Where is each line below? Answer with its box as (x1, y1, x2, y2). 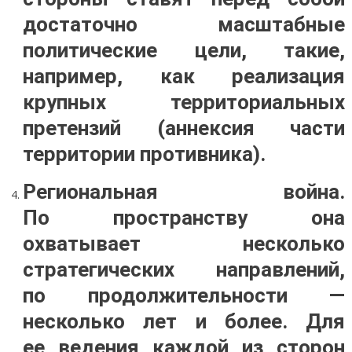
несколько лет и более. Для (22, 310, 346, 333)
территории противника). (22, 142, 266, 166)
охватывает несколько (22, 232, 346, 255)
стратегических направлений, (22, 258, 346, 281)
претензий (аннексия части (22, 116, 346, 140)
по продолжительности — (22, 284, 346, 307)
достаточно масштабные (22, 13, 346, 36)
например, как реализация (22, 64, 346, 88)
